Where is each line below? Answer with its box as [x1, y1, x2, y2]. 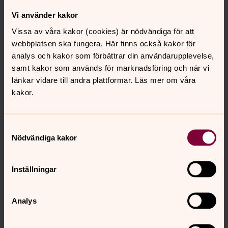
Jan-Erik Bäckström [18, 187, 112, 201]
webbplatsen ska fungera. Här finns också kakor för [12, 39, 195, 47]
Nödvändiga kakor [12, 133, 77, 141]
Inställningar [12, 164, 57, 173]
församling [18, 213, 57, 224]
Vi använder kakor [12, 10, 78, 19]
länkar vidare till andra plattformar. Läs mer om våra [12, 75, 196, 84]
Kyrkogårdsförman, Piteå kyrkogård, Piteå [18, 201, 170, 212]
